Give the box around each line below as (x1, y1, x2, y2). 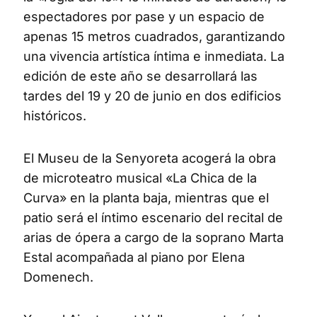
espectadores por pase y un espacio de (23, 8, 265, 24)
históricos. (23, 108, 86, 123)
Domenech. (23, 269, 93, 284)
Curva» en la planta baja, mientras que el (23, 190, 269, 205)
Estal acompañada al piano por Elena (23, 249, 245, 265)
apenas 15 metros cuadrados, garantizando (23, 28, 285, 44)
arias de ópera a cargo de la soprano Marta (23, 229, 284, 245)
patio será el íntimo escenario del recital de (23, 209, 283, 225)
